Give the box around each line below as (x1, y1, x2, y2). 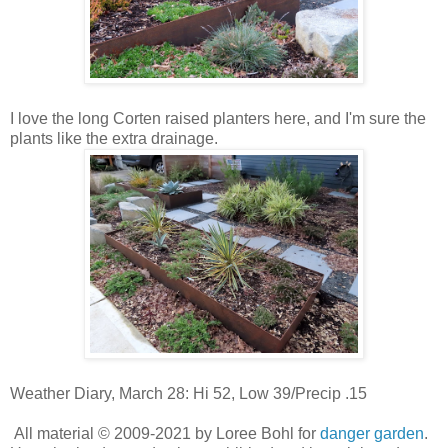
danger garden (320, 424, 424, 442)
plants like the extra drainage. (10, 129, 218, 147)
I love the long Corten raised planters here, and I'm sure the (10, 109, 426, 127)
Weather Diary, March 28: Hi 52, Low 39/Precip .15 (10, 384, 371, 402)
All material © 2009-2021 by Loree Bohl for (10, 424, 320, 442)
